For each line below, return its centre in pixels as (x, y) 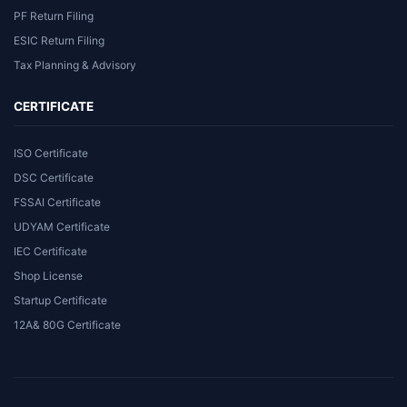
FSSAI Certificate (57, 202)
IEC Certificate (50, 251)
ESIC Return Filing (59, 40)
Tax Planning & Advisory (75, 65)
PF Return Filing (54, 15)
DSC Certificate (54, 177)
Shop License (48, 275)
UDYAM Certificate (62, 226)
